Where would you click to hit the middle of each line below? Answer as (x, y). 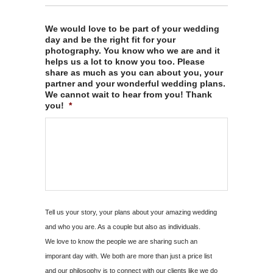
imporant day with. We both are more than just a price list (129, 256)
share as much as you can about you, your (134, 72)
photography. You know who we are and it (133, 50)
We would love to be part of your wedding (132, 28)
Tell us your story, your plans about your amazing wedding (131, 212)
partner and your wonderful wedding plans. (135, 83)
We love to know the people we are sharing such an (121, 241)
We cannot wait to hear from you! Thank (129, 94)
